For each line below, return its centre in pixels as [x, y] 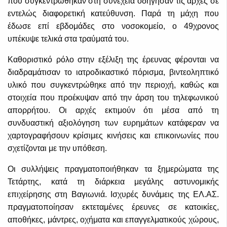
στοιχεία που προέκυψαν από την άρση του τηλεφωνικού [113, 98]
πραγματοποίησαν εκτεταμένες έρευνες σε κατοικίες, [113, 207]
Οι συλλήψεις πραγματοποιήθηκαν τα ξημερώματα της [113, 169]
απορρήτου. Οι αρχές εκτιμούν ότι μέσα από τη [113, 110]
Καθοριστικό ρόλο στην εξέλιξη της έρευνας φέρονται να [113, 60]
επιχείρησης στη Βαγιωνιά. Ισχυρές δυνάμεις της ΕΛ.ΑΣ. [113, 195]
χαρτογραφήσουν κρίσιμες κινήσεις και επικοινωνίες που [113, 136]
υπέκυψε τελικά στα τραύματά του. [68, 39]
